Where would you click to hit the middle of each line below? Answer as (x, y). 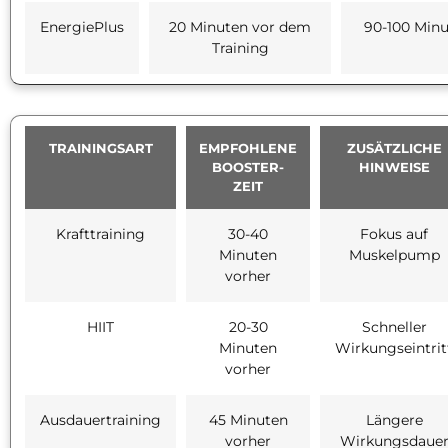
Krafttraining (100, 233)
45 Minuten (248, 419)
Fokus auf (394, 233)
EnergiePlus (82, 26)
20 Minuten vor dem (240, 26)
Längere (394, 419)
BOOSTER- (248, 166)
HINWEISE (394, 166)
